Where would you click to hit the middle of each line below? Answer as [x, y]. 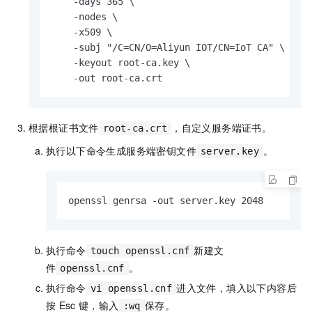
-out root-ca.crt [107, 78]
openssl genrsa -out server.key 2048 [166, 200]
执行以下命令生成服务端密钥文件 [121, 150]
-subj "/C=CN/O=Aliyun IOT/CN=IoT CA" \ [168, 47]
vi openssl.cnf [131, 288]
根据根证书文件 [64, 127]
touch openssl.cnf [140, 250]
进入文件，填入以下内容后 [237, 287]
